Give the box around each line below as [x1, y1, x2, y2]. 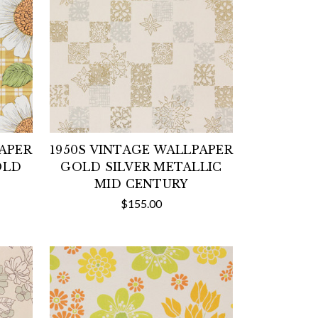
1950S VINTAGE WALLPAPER [50, 142, 233, 157]
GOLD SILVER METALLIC [60, 159, 222, 174]
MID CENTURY [94, 176, 189, 191]
